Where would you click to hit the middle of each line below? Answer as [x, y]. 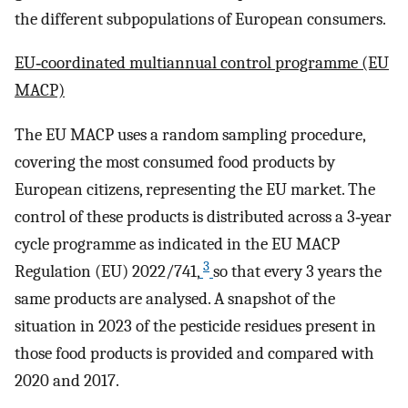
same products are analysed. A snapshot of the [175, 298]
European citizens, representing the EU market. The [195, 189]
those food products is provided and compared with [194, 353]
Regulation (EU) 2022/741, [107, 271]
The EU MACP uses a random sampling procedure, [190, 134]
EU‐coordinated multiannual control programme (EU [202, 63]
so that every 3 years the [297, 271]
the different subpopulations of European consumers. [200, 19]
